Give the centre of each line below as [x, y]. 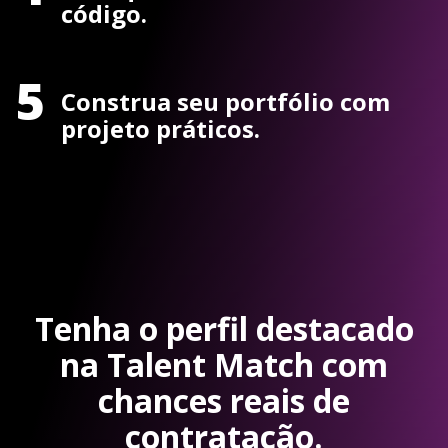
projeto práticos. [160, 128]
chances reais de [224, 401]
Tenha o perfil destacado [224, 329]
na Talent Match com [224, 365]
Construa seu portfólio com [225, 101]
